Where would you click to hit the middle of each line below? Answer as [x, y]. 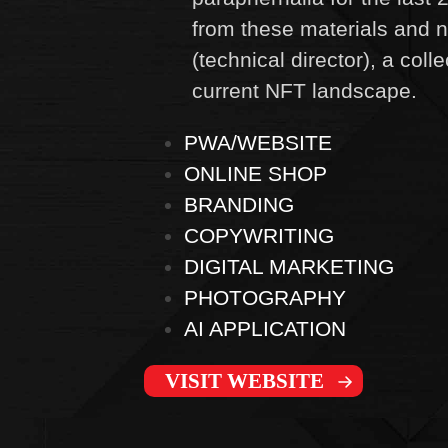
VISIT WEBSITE [244, 380]
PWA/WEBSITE [258, 142]
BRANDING [239, 204]
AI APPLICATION [265, 328]
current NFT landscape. [304, 90]
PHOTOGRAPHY [265, 297]
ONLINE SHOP [255, 173]
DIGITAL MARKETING [289, 266]
